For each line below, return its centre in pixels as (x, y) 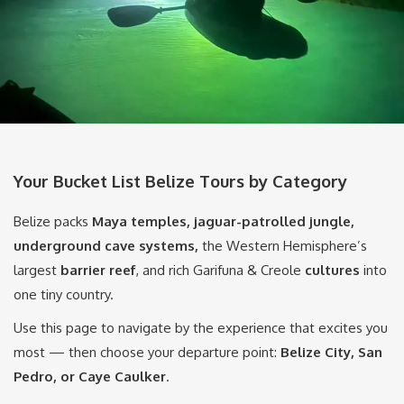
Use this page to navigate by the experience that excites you (201, 328)
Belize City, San (331, 353)
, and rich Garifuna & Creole (220, 271)
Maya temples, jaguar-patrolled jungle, (223, 222)
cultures (332, 271)
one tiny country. (64, 295)
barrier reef (98, 271)
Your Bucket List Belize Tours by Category (180, 180)
